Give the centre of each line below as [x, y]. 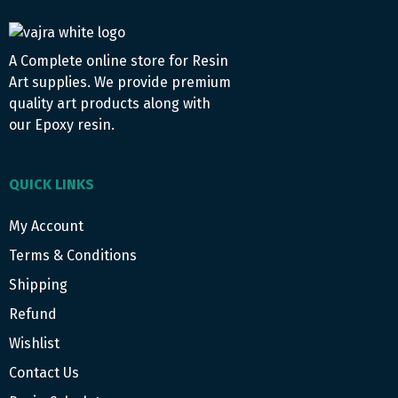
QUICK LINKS [52, 185]
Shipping [38, 285]
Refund [33, 314]
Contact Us [44, 373]
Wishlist [34, 344]
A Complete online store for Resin [119, 61]
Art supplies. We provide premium [120, 83]
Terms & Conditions [73, 256]
